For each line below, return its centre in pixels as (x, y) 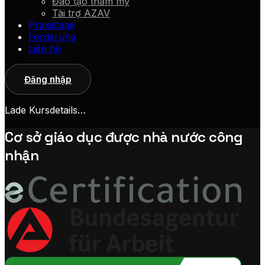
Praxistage (52, 25)
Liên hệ (45, 49)
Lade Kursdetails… (45, 110)
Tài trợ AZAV (81, 13)
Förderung (52, 37)
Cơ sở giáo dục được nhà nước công (124, 137)
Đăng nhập (48, 79)
